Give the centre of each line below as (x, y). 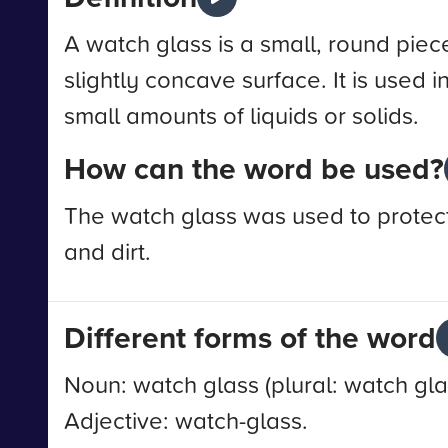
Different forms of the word (250, 337)
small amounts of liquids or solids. (241, 115)
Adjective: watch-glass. (186, 420)
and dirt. (107, 251)
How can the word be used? (254, 168)
